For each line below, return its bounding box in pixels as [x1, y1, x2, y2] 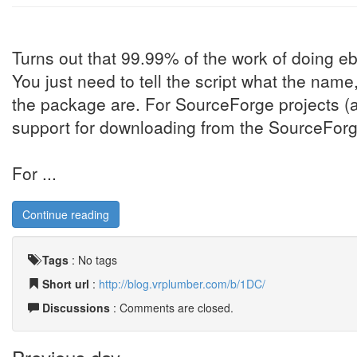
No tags [78, 252, 117, 268]
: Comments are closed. [110, 300, 233, 316]
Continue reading [22, 206, 109, 222]
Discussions [42, 300, 110, 316]
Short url [42, 276, 89, 292]
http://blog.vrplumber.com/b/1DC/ [99, 276, 265, 292]
